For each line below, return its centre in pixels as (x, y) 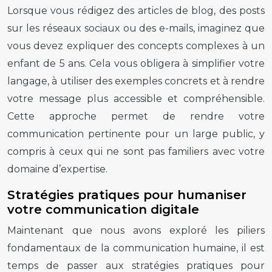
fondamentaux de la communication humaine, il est (136, 248)
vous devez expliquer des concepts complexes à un (136, 46)
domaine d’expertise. (57, 169)
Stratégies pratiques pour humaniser (127, 195)
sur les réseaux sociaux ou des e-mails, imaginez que (136, 28)
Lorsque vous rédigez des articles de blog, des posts (136, 10)
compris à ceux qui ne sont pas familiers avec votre (136, 151)
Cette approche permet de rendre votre (136, 116)
